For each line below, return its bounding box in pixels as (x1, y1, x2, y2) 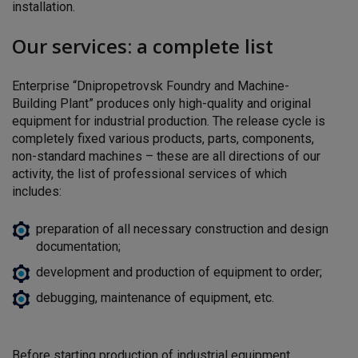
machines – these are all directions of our (89, 148, 320, 164)
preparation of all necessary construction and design (36, 221, 328, 237)
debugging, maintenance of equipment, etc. (36, 289, 274, 305)
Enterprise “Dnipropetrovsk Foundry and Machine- (12, 78, 289, 93)
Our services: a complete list (12, 32, 273, 59)
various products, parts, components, (109, 130, 314, 146)
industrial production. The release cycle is (93, 113, 325, 129)
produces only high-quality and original (97, 95, 311, 111)
